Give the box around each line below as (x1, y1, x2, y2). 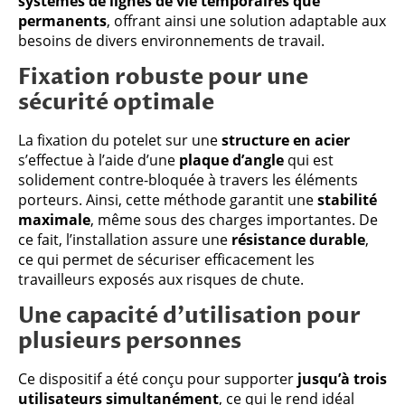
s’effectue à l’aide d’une (18, 149, 179, 170)
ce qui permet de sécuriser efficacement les (18, 249, 315, 269)
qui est (284, 149, 334, 170)
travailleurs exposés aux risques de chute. (18, 268, 304, 289)
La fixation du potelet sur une (18, 129, 221, 150)
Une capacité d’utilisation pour (18, 300, 361, 331)
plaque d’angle (179, 149, 284, 170)
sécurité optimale (18, 87, 214, 118)
